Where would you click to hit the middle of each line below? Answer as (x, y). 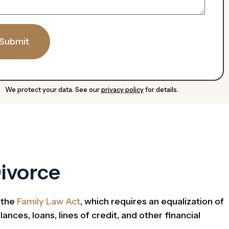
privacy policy (122, 90)
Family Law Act (49, 202)
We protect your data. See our (53, 90)
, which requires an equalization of (152, 202)
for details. (161, 90)
